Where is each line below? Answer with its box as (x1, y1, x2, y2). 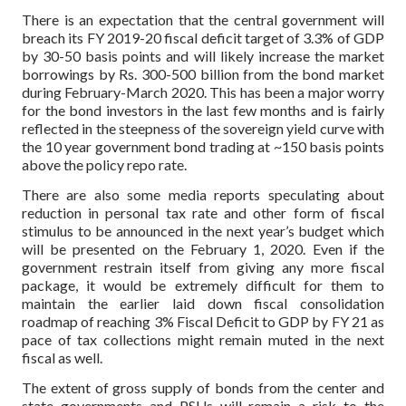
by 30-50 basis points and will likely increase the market (22, 47, 384, 65)
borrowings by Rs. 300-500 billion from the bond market (22, 65, 384, 83)
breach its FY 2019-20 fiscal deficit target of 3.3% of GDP (22, 29, 384, 47)
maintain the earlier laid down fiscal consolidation (22, 295, 384, 313)
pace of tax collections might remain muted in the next (22, 331, 384, 349)
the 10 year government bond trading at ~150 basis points (22, 138, 384, 156)
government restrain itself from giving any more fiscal (22, 258, 384, 276)
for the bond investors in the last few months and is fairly (22, 101, 384, 120)
